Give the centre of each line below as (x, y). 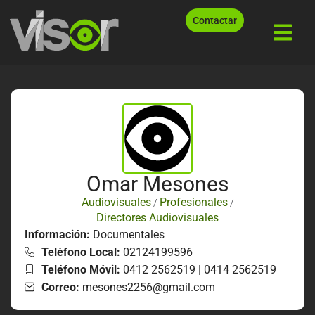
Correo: (60, 287)
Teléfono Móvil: (81, 269)
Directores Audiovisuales (157, 217)
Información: (59, 234)
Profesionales (193, 202)
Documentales (129, 234)
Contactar (215, 20)
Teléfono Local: (81, 252)
